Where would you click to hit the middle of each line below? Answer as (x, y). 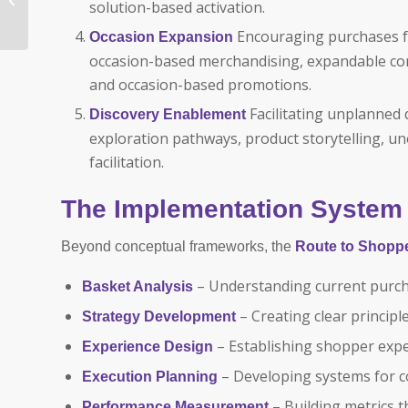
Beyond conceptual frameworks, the (178, 247)
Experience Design (148, 346)
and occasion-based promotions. (200, 84)
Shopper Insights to (86, 30)
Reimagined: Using (83, 11)
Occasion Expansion (161, 36)
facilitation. (127, 162)
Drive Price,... (67, 49)
